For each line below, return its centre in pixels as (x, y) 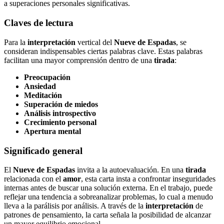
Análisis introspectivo (60, 113)
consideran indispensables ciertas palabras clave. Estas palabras (103, 51)
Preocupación (47, 77)
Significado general (43, 150)
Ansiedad (40, 86)
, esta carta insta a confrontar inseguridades (148, 179)
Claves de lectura (39, 23)
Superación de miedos (61, 104)
